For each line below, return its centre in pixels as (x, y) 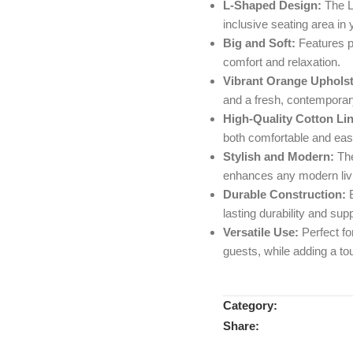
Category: (250, 306)
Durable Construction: (284, 195)
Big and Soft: (259, 43)
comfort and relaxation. (281, 62)
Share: (241, 325)
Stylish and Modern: (278, 157)
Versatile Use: (260, 232)
